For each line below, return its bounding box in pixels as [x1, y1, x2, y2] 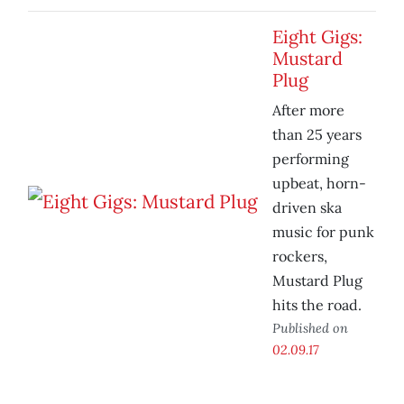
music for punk [272, 223, 374, 242]
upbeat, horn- [272, 174, 366, 193]
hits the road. [272, 296, 362, 315]
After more [272, 101, 344, 120]
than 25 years [272, 125, 362, 144]
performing [272, 150, 349, 169]
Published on [272, 319, 348, 337]
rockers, [272, 247, 327, 266]
